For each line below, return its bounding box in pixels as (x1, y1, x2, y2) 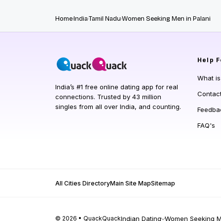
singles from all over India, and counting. (55, 102, 181, 110)
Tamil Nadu (89, 14, 121, 23)
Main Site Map (110, 179, 151, 187)
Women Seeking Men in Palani (122, 14, 211, 23)
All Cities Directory (55, 179, 110, 187)
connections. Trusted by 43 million (55, 92, 161, 101)
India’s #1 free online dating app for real (55, 82, 178, 91)
